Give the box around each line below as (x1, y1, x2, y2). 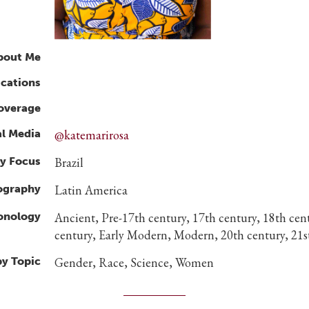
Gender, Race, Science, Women (54, 254, 214, 270)
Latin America (54, 181, 128, 198)
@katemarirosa (54, 126, 129, 143)
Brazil (54, 154, 83, 170)
